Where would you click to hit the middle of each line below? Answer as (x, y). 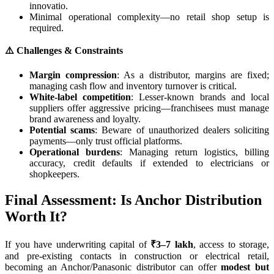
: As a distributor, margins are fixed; (193, 75)
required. (46, 28)
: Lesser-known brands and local (200, 97)
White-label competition (80, 97)
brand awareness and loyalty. (85, 119)
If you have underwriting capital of (78, 244)
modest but (245, 267)
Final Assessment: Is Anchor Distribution (133, 200)
